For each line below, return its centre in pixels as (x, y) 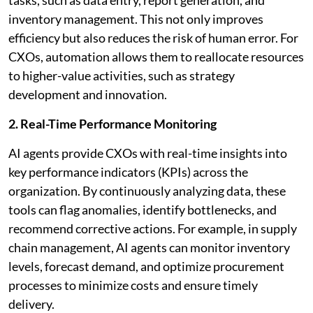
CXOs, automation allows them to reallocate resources (156, 56)
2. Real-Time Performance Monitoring (112, 123)
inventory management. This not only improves (136, 19)
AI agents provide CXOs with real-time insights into (148, 153)
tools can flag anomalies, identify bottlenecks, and (143, 209)
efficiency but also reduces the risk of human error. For (153, 37)
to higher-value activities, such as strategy (122, 75)
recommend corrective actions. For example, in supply (153, 228)
